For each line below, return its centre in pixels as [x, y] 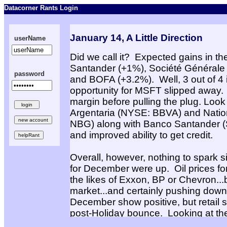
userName [30, 38]
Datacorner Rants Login [41, 8]
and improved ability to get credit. [141, 135]
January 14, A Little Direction [136, 38]
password [29, 74]
